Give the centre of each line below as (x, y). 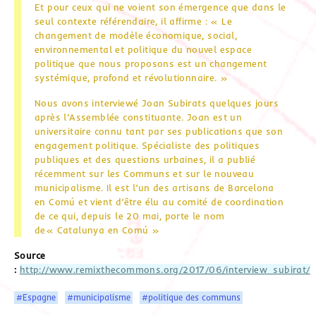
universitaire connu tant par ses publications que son (159, 131)
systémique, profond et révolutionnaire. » (132, 77)
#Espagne (36, 297)
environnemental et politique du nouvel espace (143, 49)
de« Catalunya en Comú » (97, 230)
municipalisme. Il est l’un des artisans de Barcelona (154, 187)
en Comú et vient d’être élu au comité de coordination (159, 201)
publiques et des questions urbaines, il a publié (145, 159)
